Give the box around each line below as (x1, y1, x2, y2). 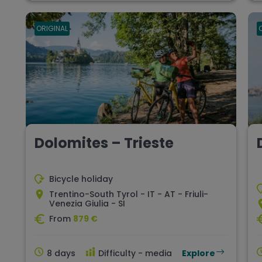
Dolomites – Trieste (35, 133, 174, 153)
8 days (47, 247, 75, 260)
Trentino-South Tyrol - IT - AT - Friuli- (49, 188, 208, 201)
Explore (182, 247, 215, 260)
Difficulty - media (98, 247, 172, 260)
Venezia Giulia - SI (49, 198, 125, 210)
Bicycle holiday (49, 173, 113, 185)
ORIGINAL (36, 23, 68, 34)
